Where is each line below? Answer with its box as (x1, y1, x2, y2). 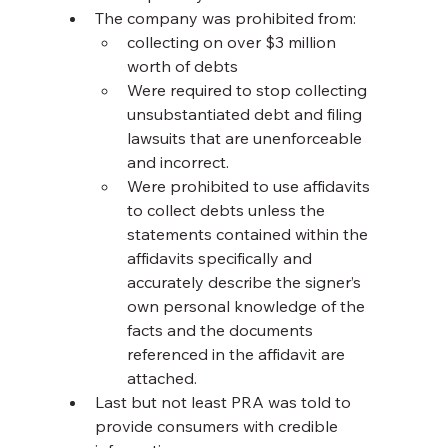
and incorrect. (126, 152, 229, 173)
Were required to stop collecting (126, 80, 371, 101)
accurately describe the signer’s (126, 272, 365, 293)
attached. (126, 368, 197, 389)
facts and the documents (126, 320, 317, 341)
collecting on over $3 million (126, 32, 340, 53)
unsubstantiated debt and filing (126, 104, 366, 125)
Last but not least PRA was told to (94, 392, 355, 413)
